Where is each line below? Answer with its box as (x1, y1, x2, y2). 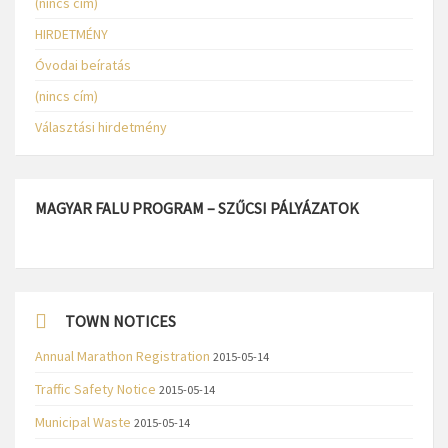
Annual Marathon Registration (35, 347, 210, 365)
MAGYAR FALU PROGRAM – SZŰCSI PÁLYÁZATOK (35, 198, 359, 218)
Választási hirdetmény (35, 118, 167, 136)
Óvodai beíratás (35, 56, 131, 74)
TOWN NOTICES (65, 311, 176, 331)
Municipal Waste (35, 413, 131, 431)
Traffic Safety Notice (35, 380, 156, 398)
